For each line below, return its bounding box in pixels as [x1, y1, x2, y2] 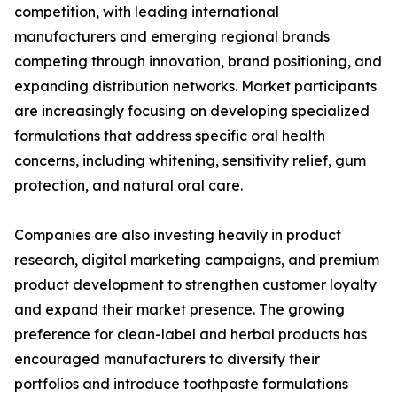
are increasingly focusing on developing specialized [14, 102, 370, 121]
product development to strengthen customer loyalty [14, 276, 377, 294]
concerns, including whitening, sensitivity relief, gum [14, 152, 366, 170]
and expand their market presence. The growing [14, 300, 345, 319]
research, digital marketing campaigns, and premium [14, 251, 379, 269]
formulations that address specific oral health [14, 127, 325, 145]
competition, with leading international [14, 3, 279, 21]
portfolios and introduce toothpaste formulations [14, 375, 348, 393]
